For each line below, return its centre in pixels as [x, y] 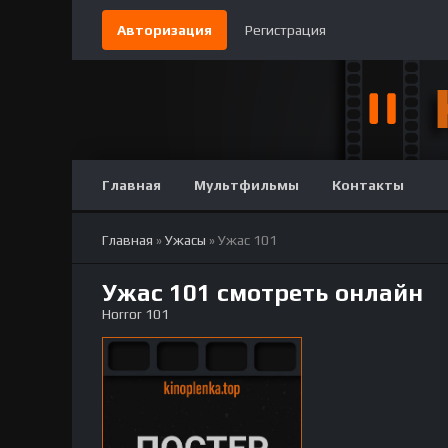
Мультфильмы [246, 185]
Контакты [368, 185]
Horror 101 [135, 314]
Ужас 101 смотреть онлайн [262, 292]
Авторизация [164, 30]
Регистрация [285, 30]
